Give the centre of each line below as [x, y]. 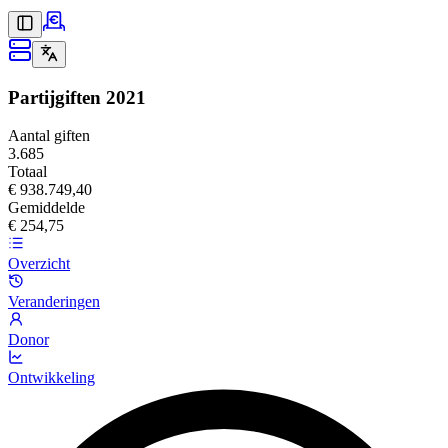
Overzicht [39, 264]
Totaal [27, 172]
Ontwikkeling [51, 378]
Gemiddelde [46, 208]
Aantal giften [49, 136]
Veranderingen [54, 302]
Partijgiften [54, 97]
